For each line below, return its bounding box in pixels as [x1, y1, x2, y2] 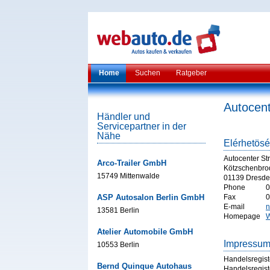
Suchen [135, 69, 160, 77]
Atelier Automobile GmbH [97, 227, 193, 236]
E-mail [224, 202, 245, 211]
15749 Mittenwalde [97, 172, 160, 180]
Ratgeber [176, 69, 207, 77]
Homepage [224, 212, 260, 221]
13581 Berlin [97, 206, 139, 215]
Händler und [97, 111, 150, 122]
